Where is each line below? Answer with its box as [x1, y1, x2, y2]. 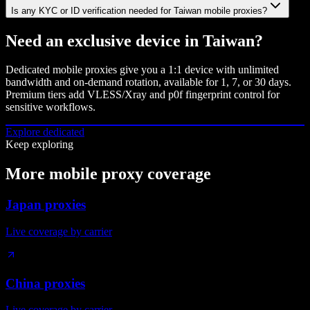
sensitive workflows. [6, 101, 95, 113]
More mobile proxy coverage [6, 165, 211, 183]
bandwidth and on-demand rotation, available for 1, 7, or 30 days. [6, 76, 291, 89]
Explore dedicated [6, 126, 84, 138]
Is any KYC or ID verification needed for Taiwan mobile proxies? [11, 5, 267, 16]
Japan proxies [6, 197, 86, 212]
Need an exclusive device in [6, 31, 203, 50]
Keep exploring [6, 138, 73, 151]
